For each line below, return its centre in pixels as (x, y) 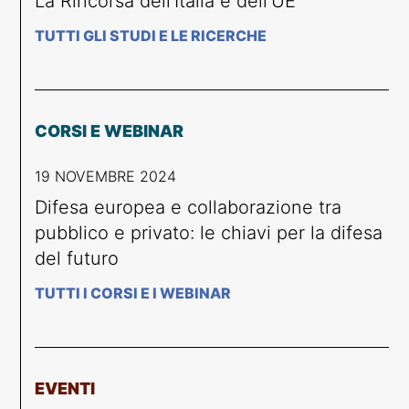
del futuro (77, 258)
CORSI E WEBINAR (110, 131)
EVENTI (65, 388)
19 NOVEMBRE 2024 (106, 176)
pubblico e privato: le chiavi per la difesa (209, 232)
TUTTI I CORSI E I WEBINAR (133, 293)
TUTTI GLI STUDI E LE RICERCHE (151, 35)
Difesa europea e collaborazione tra (189, 207)
